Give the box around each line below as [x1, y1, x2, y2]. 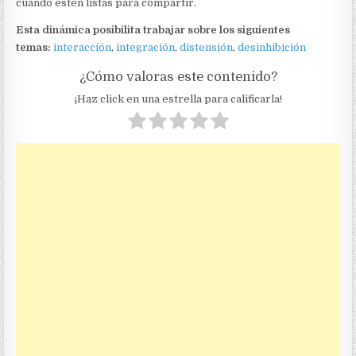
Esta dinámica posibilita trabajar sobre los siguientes [16, 24, 291, 37]
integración [116, 41, 176, 54]
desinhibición [238, 41, 307, 54]
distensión [180, 41, 234, 54]
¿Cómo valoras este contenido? [79, 69, 277, 85]
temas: [16, 41, 52, 54]
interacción [53, 41, 112, 54]
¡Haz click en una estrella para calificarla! [74, 93, 282, 106]
